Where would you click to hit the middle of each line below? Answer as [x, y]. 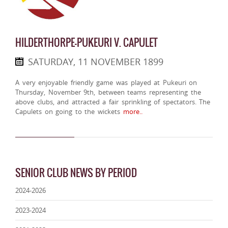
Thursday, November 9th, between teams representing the [108, 92]
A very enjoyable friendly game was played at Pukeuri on [106, 83]
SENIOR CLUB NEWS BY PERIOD [76, 173]
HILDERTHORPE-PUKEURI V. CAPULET [87, 43]
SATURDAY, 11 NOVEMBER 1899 [96, 62]
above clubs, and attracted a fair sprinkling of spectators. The [113, 102]
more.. [131, 112]
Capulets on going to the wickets [68, 112]
